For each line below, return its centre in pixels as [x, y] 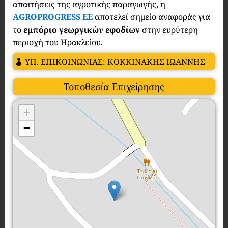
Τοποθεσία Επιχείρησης [114, 87]
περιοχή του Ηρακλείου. [58, 42]
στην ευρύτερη [169, 30]
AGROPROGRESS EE [52, 17]
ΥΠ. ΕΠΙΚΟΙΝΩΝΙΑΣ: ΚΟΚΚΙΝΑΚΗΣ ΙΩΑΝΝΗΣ [115, 62]
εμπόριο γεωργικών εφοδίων [81, 30]
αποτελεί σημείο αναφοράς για [151, 17]
